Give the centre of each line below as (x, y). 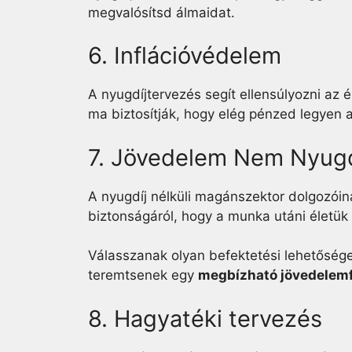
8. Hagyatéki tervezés (205, 318)
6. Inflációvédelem (185, 55)
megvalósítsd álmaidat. (161, 12)
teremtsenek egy (143, 275)
